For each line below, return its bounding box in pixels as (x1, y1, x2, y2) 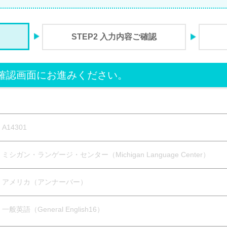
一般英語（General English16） (2, 205, 104, 213)
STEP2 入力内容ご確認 (71, 32, 157, 41)
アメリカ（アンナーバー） (2, 178, 87, 186)
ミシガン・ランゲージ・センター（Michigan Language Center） (2, 150, 210, 159)
